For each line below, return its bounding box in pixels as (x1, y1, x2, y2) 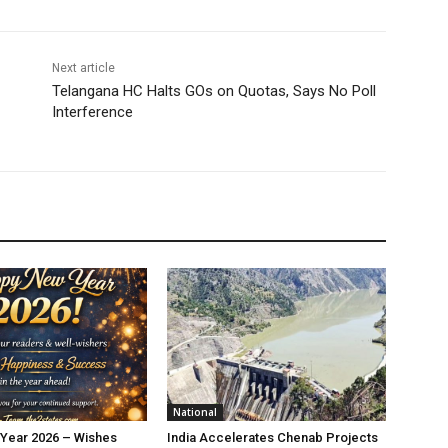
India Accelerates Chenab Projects (167, 430, 379, 446)
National (173, 405, 218, 420)
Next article (51, 61, 115, 76)
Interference (51, 103, 133, 122)
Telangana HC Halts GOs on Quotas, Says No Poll (51, 82, 376, 101)
